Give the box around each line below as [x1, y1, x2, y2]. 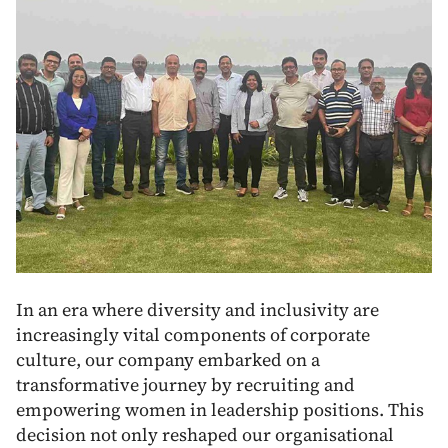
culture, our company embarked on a [16, 346, 320, 372]
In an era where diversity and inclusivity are [16, 296, 379, 322]
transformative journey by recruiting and [16, 371, 355, 397]
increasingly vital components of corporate [16, 321, 370, 347]
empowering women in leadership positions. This [16, 396, 424, 422]
